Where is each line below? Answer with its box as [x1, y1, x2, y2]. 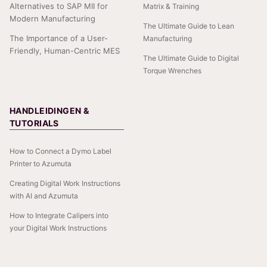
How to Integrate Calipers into [10, 210, 108, 220]
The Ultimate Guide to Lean [143, 21, 234, 30]
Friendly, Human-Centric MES [10, 45, 120, 55]
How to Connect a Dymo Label [10, 146, 111, 156]
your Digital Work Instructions [10, 223, 107, 232]
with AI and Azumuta [10, 191, 78, 200]
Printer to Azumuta [10, 159, 72, 168]
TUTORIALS [10, 117, 59, 128]
